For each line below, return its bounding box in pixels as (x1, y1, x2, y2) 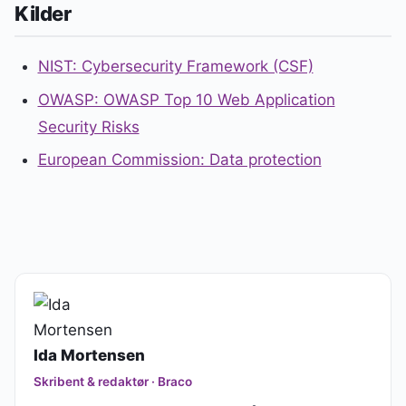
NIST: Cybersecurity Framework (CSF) (37, 56, 314, 75)
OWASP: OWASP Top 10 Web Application (37, 90, 335, 109)
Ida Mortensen (34, 346, 145, 365)
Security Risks (37, 117, 140, 136)
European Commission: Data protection (37, 150, 322, 169)
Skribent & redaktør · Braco (34, 374, 192, 390)
